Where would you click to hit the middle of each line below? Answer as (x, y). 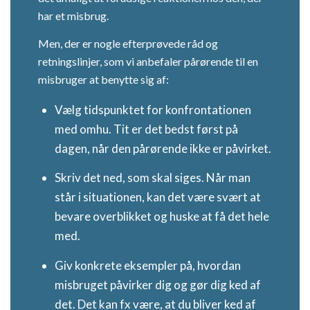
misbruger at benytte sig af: (103, 79)
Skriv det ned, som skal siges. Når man (153, 177)
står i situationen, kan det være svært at (158, 197)
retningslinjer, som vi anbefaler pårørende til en (148, 61)
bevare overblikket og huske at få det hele (162, 216)
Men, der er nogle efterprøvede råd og (128, 43)
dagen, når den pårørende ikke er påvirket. (163, 148)
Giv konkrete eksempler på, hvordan (148, 265)
